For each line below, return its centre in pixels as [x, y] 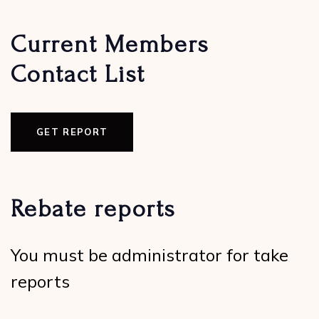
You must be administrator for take [150, 255]
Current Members [110, 45]
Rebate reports [93, 209]
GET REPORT [72, 132]
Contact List [78, 74]
